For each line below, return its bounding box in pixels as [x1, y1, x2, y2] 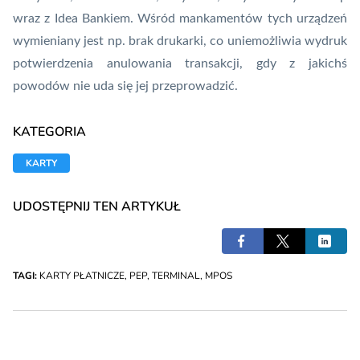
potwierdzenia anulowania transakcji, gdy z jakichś [13, 57, 347, 71]
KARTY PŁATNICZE [39, 269, 125, 283]
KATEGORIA [13, 123, 86, 141]
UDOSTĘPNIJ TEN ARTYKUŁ [13, 198, 181, 216]
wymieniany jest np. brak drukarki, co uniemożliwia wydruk [13, 35, 347, 48]
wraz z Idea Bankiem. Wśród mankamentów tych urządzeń [13, 12, 347, 26]
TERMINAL [152, 269, 200, 283]
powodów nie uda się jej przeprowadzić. [13, 80, 238, 93]
